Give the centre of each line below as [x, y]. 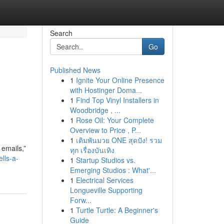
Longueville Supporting [106, 190]
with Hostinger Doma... [106, 90]
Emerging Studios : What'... [113, 170]
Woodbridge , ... [95, 110]
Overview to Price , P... [105, 130]
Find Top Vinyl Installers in [117, 100]
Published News [75, 70]
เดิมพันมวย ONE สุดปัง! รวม [119, 140]
